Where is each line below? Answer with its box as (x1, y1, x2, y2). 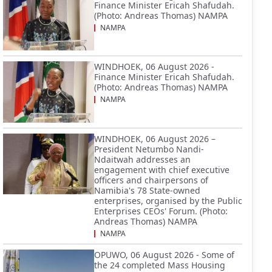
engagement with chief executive (94, 163, 229, 175)
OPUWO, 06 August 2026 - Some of (94, 248, 234, 260)
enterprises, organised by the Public (94, 194, 242, 206)
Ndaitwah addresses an (94, 153, 191, 165)
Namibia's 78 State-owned (94, 184, 200, 196)
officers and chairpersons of (94, 174, 208, 186)
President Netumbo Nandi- (94, 143, 204, 155)
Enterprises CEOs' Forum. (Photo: (94, 205, 228, 217)
